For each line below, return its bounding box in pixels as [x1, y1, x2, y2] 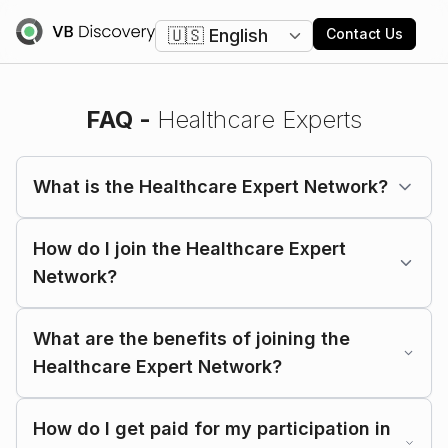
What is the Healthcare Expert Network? [33, 176, 388, 197]
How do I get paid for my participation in [33, 418, 391, 439]
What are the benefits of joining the [33, 328, 350, 349]
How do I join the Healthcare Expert [33, 238, 346, 259]
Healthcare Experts [157, 105, 362, 134]
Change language [154, 12, 286, 33]
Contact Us [326, 24, 403, 42]
